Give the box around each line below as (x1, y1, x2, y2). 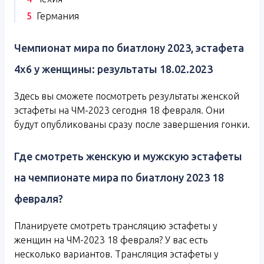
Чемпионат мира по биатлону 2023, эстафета (14, 42, 244, 54)
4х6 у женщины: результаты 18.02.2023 (14, 63, 213, 75)
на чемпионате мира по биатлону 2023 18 (14, 171, 224, 184)
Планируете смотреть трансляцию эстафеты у (14, 220, 217, 232)
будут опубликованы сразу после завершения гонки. (14, 119, 250, 130)
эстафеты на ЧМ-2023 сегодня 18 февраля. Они (14, 105, 225, 116)
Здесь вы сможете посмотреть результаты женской (14, 91, 239, 102)
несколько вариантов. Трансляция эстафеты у (14, 249, 219, 260)
